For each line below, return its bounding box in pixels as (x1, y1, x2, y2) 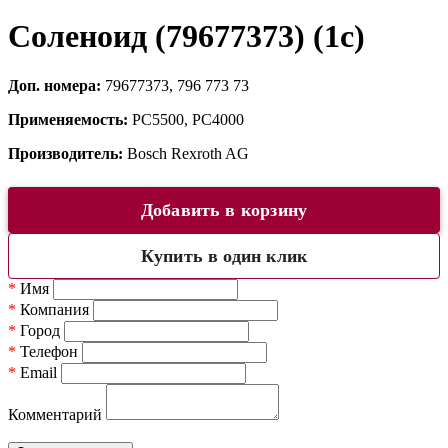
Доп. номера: (8, 76, 105, 94)
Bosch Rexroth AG (127, 144, 249, 162)
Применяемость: (8, 110, 132, 128)
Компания (16, 300, 89, 318)
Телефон (16, 342, 78, 360)
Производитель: (8, 144, 127, 162)
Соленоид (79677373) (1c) (8, 18, 365, 55)
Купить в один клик (140, 245, 308, 266)
